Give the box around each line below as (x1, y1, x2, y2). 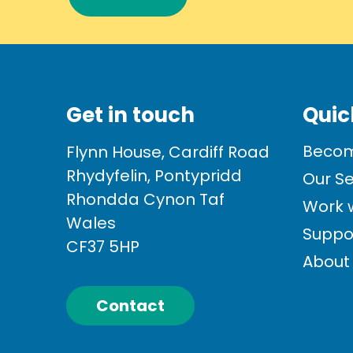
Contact (96, 295, 165, 318)
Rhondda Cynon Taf (66, 188, 225, 211)
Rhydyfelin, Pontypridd (66, 165, 243, 188)
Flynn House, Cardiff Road (66, 141, 270, 164)
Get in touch (66, 100, 195, 129)
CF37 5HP (66, 236, 140, 258)
